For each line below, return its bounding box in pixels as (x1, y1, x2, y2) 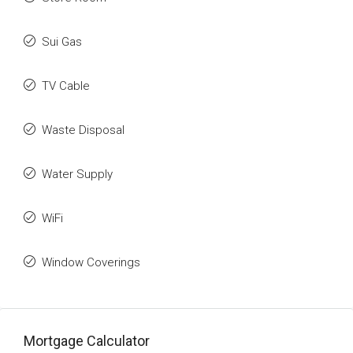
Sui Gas (42, 35, 82, 49)
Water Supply (42, 167, 113, 181)
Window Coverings (42, 255, 140, 269)
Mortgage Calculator (24, 333, 150, 349)
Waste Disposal (42, 123, 124, 137)
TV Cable (42, 79, 90, 93)
